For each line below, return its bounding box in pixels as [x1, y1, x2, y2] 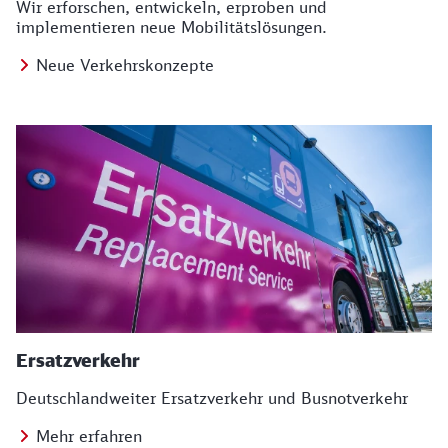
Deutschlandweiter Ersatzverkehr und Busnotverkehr [16, 388, 408, 408]
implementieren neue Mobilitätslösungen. [16, 17, 327, 37]
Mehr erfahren [36, 426, 142, 446]
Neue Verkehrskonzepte [36, 55, 214, 75]
